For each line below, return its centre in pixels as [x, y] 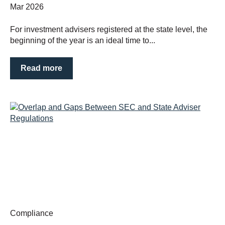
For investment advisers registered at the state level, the [109, 29]
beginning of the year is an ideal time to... [83, 40]
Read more [41, 68]
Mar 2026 [27, 7]
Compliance [32, 213]
